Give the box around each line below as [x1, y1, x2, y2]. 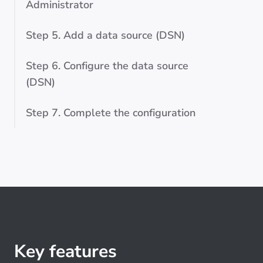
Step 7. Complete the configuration [26, 106, 195, 120]
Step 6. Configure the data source [26, 59, 188, 73]
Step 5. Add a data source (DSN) [26, 28, 185, 42]
